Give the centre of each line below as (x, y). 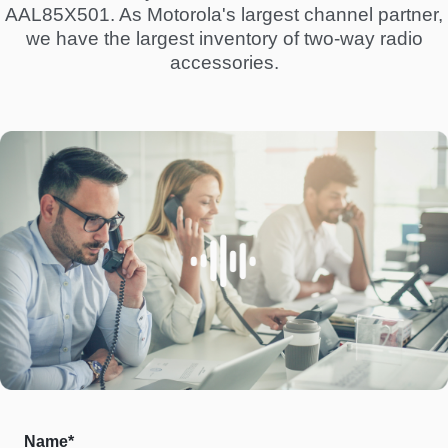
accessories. (224, 62)
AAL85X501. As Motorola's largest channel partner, (224, 14)
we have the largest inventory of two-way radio (224, 38)
